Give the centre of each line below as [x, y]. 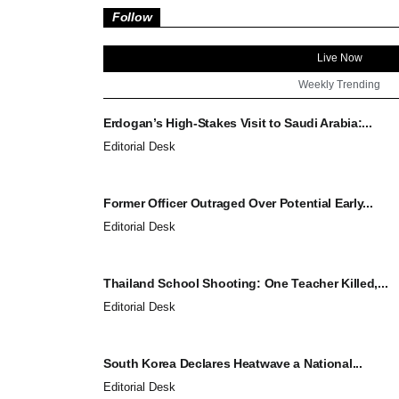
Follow [132, 16]
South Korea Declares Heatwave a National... [233, 363]
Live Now [339, 57]
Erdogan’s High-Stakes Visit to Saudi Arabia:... [238, 122]
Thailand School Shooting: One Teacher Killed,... [246, 283]
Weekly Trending [339, 84]
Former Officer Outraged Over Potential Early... [238, 203]
